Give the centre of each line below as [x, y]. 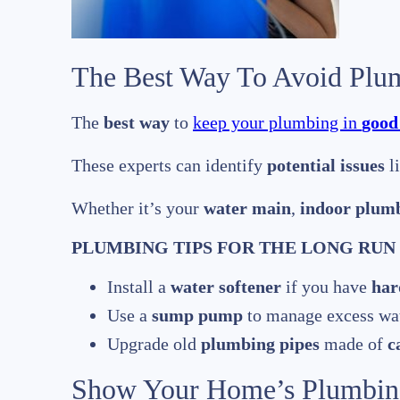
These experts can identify [169, 166]
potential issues [326, 166]
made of [354, 344]
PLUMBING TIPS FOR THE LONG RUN [233, 248]
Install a [139, 287]
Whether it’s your [137, 208]
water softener [226, 287]
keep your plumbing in [277, 123]
